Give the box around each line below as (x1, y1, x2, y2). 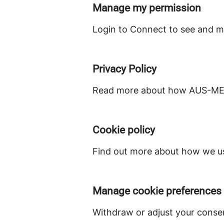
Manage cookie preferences (92, 185, 221, 197)
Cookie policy (92, 124, 155, 136)
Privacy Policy (92, 63, 156, 75)
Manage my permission (92, 2, 201, 14)
